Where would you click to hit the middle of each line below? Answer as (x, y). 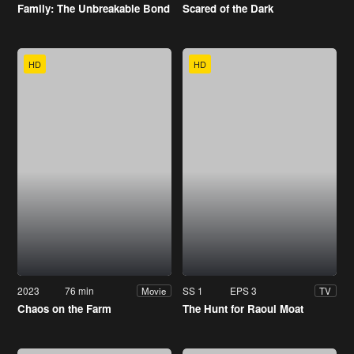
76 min (80, 291)
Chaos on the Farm (64, 309)
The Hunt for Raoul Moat (243, 309)
